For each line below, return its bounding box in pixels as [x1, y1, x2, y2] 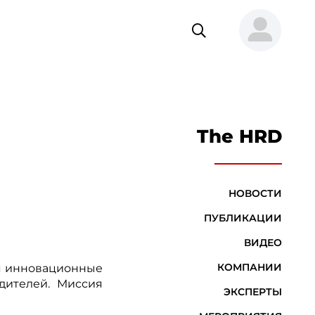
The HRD [196, 125, 282, 148]
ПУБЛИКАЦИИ [203, 212, 282, 224]
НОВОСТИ [228, 187, 282, 200]
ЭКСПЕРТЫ [223, 285, 282, 298]
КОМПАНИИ [217, 261, 282, 274]
